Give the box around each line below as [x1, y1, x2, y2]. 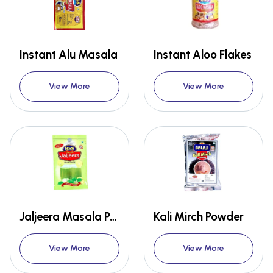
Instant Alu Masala [19, 48, 118, 62]
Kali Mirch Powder [154, 210, 244, 224]
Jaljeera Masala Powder [110, 210, 117, 224]
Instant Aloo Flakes [154, 48, 252, 62]
